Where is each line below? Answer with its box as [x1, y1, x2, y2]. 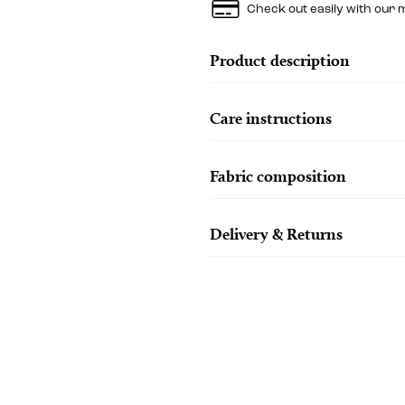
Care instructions [209, 108, 332, 127]
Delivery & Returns [209, 223, 343, 243]
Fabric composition [209, 165, 346, 185]
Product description [209, 50, 350, 70]
